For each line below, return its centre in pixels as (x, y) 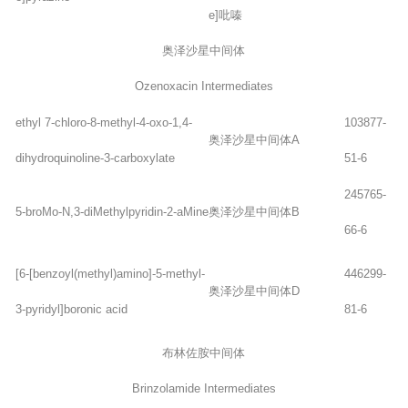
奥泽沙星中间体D (254, 291)
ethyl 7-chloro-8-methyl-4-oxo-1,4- (103, 122)
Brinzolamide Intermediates (204, 388)
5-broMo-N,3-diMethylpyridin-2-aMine (112, 211)
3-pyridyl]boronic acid (71, 309)
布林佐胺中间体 (204, 352)
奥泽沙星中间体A (254, 139)
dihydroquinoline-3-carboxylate (95, 158)
